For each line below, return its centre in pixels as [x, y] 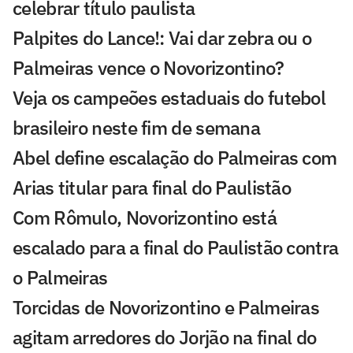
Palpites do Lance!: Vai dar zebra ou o [162, 37]
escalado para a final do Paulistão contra [176, 247]
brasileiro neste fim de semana [136, 127]
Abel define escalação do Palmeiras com [175, 157]
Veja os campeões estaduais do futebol [169, 97]
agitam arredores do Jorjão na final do [165, 337]
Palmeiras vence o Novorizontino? [149, 67]
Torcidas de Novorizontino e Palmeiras [166, 307]
